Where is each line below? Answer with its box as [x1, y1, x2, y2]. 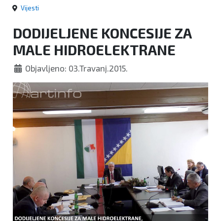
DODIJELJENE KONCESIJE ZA [13, 24, 191, 42]
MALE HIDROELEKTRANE [13, 41, 176, 59]
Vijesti [21, 4, 39, 12]
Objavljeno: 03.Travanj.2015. [25, 63, 128, 74]
